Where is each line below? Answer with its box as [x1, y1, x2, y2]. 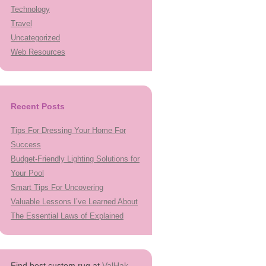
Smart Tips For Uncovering [11, 183, 103, 192]
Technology [11, 5, 50, 14]
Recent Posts [11, 102, 65, 111]
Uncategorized [11, 33, 60, 42]
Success [11, 140, 41, 149]
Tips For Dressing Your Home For [11, 126, 126, 135]
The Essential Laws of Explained [11, 211, 123, 220]
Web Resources [11, 47, 65, 56]
